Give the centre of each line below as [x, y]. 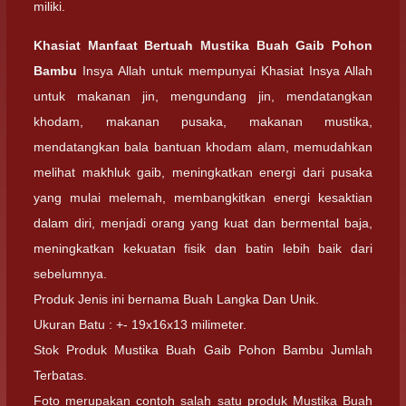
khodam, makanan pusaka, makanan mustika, [203, 121]
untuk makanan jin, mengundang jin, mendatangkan [203, 96]
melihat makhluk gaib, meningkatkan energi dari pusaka [203, 172]
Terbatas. [60, 375]
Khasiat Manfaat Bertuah [117, 45]
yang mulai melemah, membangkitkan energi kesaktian [203, 197]
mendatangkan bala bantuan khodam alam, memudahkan [203, 146]
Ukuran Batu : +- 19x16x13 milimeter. [140, 324]
